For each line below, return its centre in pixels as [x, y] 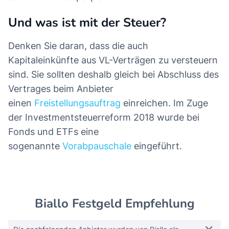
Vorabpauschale [97, 146]
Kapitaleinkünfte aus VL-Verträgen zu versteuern [113, 60]
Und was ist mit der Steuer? [87, 23]
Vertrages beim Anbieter [61, 89]
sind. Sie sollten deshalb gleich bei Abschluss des [113, 75]
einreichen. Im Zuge [164, 103]
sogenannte [35, 146]
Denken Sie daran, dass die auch [78, 46]
